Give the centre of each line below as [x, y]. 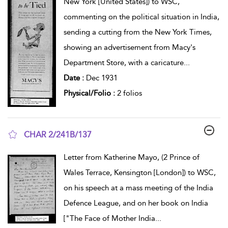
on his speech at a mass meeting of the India [138, 188]
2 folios [129, 93]
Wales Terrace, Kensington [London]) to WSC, [139, 173]
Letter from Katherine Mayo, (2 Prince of [131, 158]
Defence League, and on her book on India [136, 203]
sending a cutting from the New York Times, [137, 32]
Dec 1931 [102, 78]
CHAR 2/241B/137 [58, 135]
